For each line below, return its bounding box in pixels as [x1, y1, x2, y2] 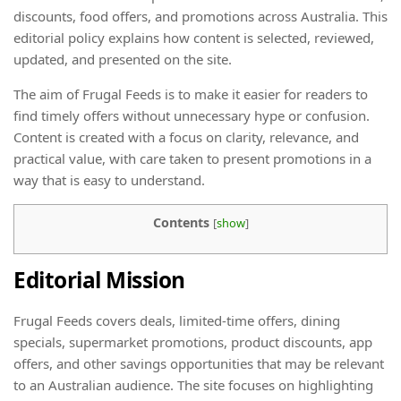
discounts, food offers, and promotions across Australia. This [13, 7, 388, 25]
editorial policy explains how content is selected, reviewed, [13, 29, 374, 47]
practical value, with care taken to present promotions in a [13, 149, 371, 167]
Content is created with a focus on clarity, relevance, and [13, 128, 359, 146]
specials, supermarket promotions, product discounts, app [13, 332, 372, 351]
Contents [152, 214, 209, 231]
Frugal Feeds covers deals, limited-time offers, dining [13, 311, 340, 329]
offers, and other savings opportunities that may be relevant [13, 354, 384, 372]
